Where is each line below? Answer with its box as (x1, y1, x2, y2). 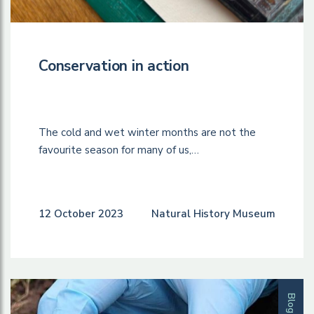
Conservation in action (39, 55, 189, 76)
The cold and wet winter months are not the (39, 125, 256, 139)
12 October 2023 (39, 206, 123, 221)
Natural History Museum (151, 206, 275, 221)
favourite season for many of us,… (39, 142, 199, 157)
